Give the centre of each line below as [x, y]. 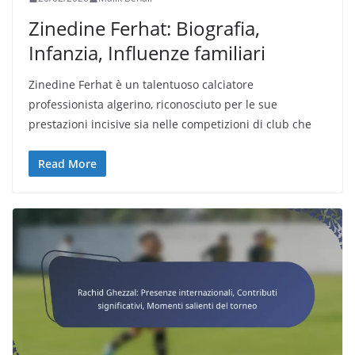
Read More [67, 164]
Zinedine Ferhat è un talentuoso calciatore [141, 85]
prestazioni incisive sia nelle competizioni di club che [170, 124]
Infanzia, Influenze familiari [147, 53]
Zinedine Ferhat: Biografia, [144, 29]
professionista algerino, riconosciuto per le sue [153, 105]
